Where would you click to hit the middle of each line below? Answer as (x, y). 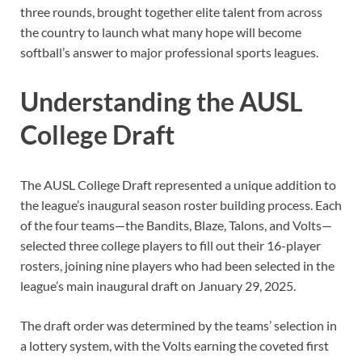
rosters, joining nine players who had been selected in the (177, 266)
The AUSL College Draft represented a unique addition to (178, 185)
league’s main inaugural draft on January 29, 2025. (158, 286)
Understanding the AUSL (162, 102)
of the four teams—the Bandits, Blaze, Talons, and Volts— (176, 225)
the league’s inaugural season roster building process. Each (181, 205)
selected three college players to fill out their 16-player (170, 246)
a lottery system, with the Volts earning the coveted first (175, 346)
